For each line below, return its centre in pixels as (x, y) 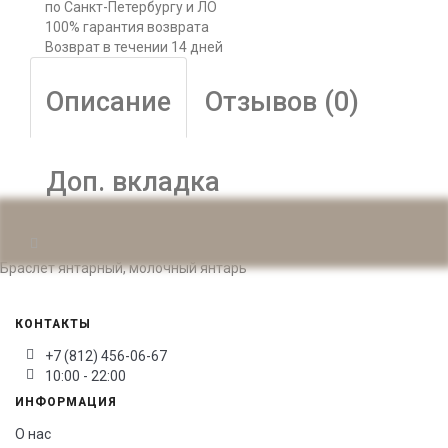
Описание (108, 102)
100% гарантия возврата (127, 27)
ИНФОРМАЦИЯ (66, 402)
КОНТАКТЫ (53, 324)
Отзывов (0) (282, 102)
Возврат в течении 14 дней (134, 47)
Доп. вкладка (133, 182)
